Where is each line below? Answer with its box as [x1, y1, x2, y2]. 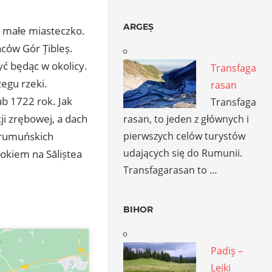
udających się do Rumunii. [123, 146, 243, 160]
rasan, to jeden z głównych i [123, 112, 250, 126]
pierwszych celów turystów [123, 129, 246, 143]
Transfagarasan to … [123, 163, 218, 177]
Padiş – [211, 243, 243, 257]
